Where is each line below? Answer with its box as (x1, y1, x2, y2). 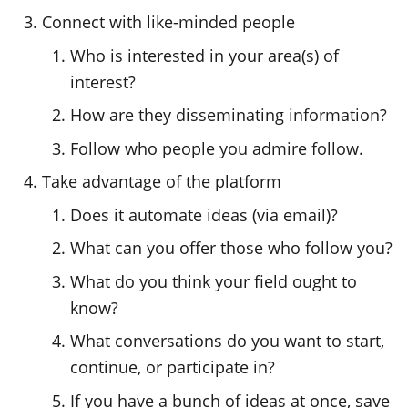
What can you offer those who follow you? (70, 237, 393, 259)
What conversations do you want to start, (70, 330, 385, 352)
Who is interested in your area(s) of (70, 44, 340, 66)
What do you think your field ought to (70, 270, 358, 292)
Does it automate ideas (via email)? (70, 203, 339, 226)
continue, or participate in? (70, 356, 276, 378)
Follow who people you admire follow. (70, 137, 364, 159)
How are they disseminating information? (70, 104, 388, 126)
